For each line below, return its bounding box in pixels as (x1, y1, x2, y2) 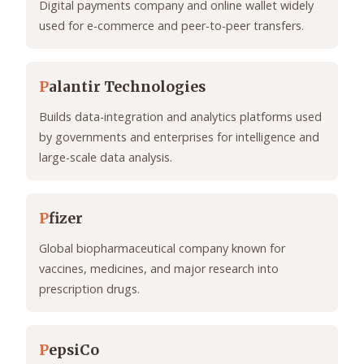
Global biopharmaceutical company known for (39, 240, 285, 257)
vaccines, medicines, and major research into (39, 261, 279, 277)
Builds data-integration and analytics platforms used (39, 109, 322, 125)
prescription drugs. (39, 281, 140, 297)
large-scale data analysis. (39, 149, 172, 166)
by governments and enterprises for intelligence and (39, 129, 319, 145)
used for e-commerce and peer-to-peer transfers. (39, 18, 304, 34)
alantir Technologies (49, 78, 206, 97)
